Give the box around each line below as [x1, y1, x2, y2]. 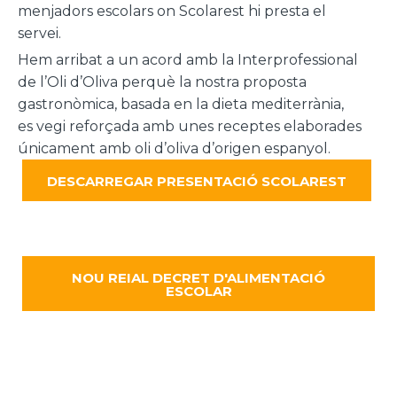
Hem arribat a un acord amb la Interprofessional [18, 51, 358, 68]
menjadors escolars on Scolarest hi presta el [18, 2, 326, 19]
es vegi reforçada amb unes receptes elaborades [18, 117, 362, 135]
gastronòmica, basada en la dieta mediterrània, [18, 95, 344, 113]
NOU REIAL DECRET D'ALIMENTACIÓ [72, 269, 325, 286]
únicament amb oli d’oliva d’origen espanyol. [18, 139, 331, 157]
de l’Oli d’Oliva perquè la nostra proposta [18, 73, 307, 90]
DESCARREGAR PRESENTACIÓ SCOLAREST [47, 172, 346, 190]
